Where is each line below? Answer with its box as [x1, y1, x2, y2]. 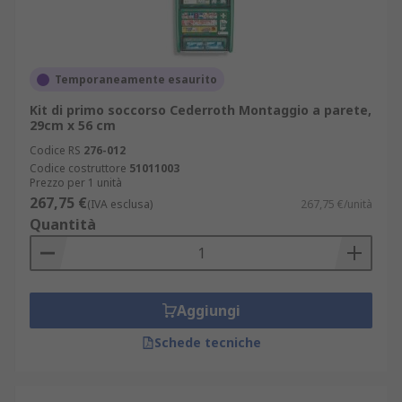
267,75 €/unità [301, 197, 372, 212]
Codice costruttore [30, 161, 127, 176]
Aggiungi [176, 301, 240, 320]
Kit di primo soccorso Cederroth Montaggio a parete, [30, 101, 371, 118]
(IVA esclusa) [87, 197, 153, 212]
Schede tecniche [153, 334, 261, 351]
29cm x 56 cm [30, 117, 116, 134]
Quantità [30, 214, 96, 234]
